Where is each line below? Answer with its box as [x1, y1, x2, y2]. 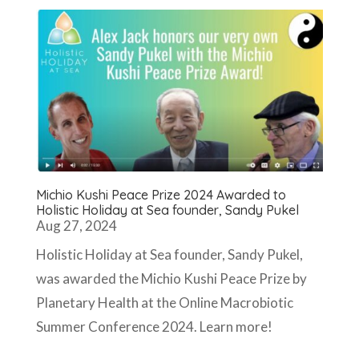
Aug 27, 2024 [35, 217, 117, 235]
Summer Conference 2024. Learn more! [35, 318, 272, 336]
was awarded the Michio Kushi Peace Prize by [35, 270, 307, 288]
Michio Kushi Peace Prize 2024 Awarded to [35, 187, 286, 204]
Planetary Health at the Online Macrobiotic [35, 294, 293, 312]
